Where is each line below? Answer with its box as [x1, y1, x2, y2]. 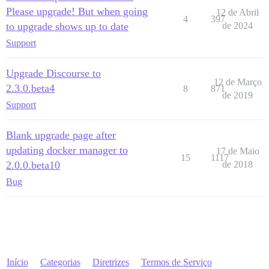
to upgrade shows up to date [6, 20, 128, 32]
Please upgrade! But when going [6, 5, 148, 17]
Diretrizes [92, 256, 129, 267]
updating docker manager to [6, 144, 128, 156]
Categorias [40, 256, 80, 267]
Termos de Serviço [141, 256, 212, 267]
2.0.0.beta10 [6, 159, 60, 171]
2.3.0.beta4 [6, 82, 55, 94]
